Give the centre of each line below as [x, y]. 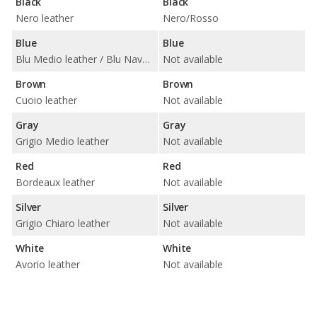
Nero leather [45, 18]
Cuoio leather [46, 100]
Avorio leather [48, 264]
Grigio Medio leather [62, 141]
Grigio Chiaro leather [63, 223]
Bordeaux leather [55, 182]
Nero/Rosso [191, 18]
